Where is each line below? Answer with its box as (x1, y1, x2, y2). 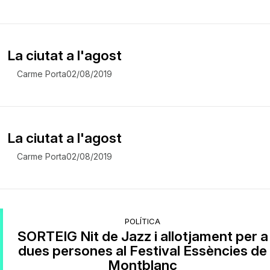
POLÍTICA (125, 216, 161, 226)
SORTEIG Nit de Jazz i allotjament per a (17, 227, 268, 244)
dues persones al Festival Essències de (18, 242, 268, 259)
